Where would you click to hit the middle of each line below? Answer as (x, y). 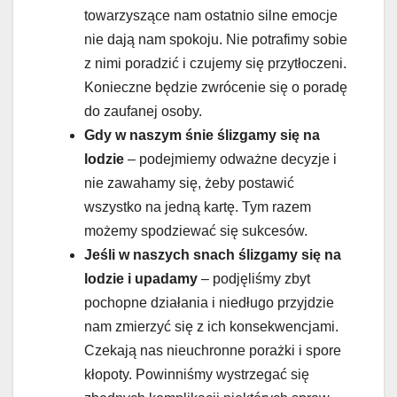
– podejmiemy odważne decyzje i (230, 159)
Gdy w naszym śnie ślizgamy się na (202, 135)
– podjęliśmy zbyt (254, 278)
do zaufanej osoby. (143, 111)
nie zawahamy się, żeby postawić (189, 183)
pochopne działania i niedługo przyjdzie (209, 302)
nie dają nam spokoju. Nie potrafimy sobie (216, 39)
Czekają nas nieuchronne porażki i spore (213, 350)
